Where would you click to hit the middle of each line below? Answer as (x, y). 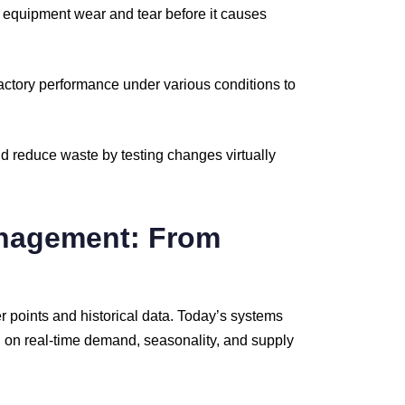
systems (257, 316)
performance (81, 85)
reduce (37, 155)
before (188, 14)
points (31, 316)
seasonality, (184, 340)
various (189, 85)
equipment (38, 14)
